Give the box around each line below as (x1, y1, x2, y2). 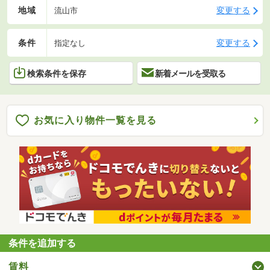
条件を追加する (8, 237, 77, 250)
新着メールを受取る (155, 69, 225, 79)
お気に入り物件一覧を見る (34, 115, 157, 126)
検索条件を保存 (27, 69, 86, 79)
